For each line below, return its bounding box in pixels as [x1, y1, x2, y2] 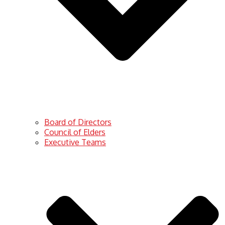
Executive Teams [44, 137, 106, 147]
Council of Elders [44, 127, 105, 137]
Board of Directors [44, 117, 111, 127]
